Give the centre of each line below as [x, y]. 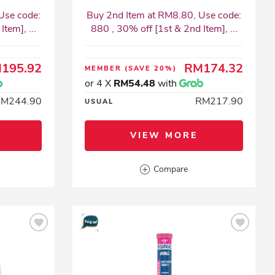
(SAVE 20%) [151, 68]
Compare [171, 169]
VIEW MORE [164, 135]
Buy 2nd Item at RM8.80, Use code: [164, 15]
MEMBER [105, 68]
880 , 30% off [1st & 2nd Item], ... [164, 29]
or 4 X [99, 83]
